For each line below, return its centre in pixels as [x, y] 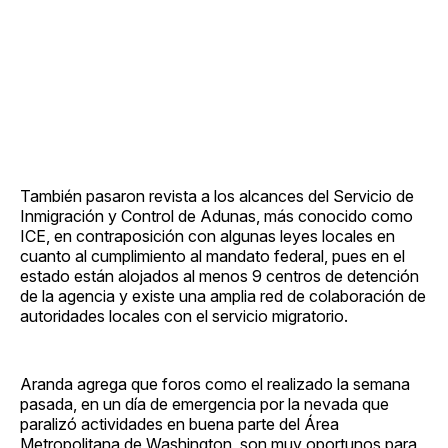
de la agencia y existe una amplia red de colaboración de [223, 295]
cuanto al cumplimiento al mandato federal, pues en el [212, 255]
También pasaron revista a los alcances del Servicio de [217, 195]
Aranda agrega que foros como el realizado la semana [215, 383]
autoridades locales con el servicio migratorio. [184, 315]
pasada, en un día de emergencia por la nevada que [204, 403]
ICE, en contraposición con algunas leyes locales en [207, 235]
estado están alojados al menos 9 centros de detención [219, 275]
